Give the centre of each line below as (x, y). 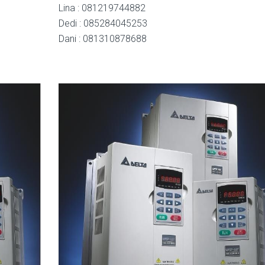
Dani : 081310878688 (103, 39)
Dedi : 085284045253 (103, 24)
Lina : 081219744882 (102, 8)
